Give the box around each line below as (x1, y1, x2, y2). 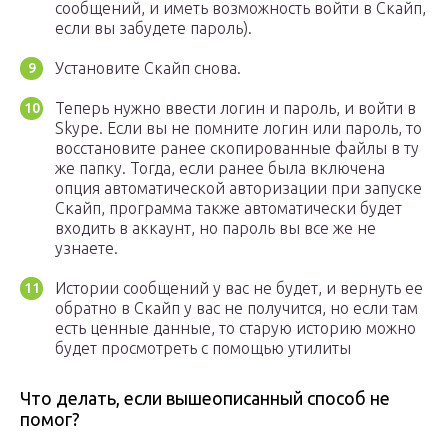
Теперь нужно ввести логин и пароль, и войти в (55, 99, 416, 118)
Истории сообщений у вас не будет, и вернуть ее (55, 279, 423, 298)
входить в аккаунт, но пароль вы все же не (55, 219, 376, 238)
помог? (20, 409, 80, 430)
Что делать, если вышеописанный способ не (20, 388, 390, 409)
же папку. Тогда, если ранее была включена (55, 159, 385, 178)
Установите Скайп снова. (55, 59, 241, 78)
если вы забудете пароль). (55, 19, 252, 38)
